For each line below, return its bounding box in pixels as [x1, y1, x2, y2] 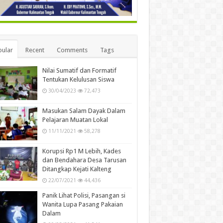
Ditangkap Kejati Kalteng [42, 165, 111, 173]
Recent [25, 46, 44, 54]
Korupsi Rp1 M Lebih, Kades [42, 147, 121, 155]
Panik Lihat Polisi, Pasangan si [42, 191, 125, 199]
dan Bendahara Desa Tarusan [42, 156, 126, 164]
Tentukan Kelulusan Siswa [42, 75, 114, 83]
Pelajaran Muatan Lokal [42, 115, 108, 123]
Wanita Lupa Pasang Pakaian [42, 200, 123, 208]
